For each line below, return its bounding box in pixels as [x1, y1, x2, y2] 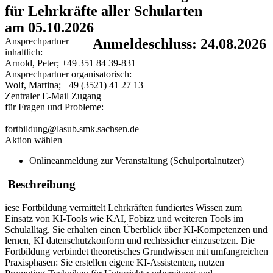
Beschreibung [5, 177, 76, 191]
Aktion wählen [5, 135, 62, 146]
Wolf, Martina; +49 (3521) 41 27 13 [5, 80, 143, 91]
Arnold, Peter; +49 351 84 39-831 [5, 58, 136, 69]
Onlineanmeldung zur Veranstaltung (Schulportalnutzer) [29, 155, 244, 166]
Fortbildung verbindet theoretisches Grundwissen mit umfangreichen [5, 246, 268, 257]
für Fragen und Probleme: [5, 102, 104, 113]
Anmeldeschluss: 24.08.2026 [93, 36, 266, 52]
